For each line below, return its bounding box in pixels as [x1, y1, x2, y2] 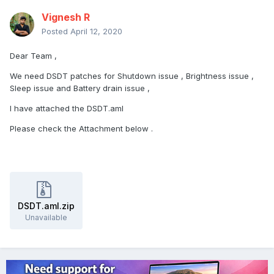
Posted [42, 26, 70, 37]
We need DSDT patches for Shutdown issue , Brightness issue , [10, 71, 254, 81]
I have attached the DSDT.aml [10, 103, 126, 114]
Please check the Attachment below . [10, 124, 155, 134]
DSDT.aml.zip [18, 201, 75, 212]
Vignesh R [42, 11, 90, 24]
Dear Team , [10, 51, 59, 61]
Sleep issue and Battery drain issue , [10, 83, 152, 94]
